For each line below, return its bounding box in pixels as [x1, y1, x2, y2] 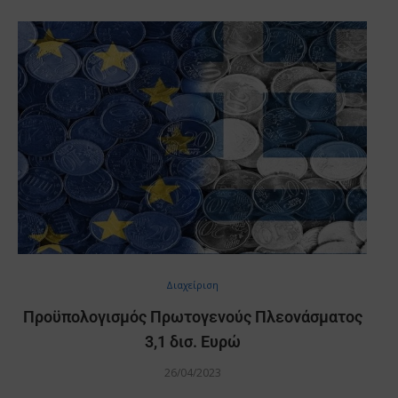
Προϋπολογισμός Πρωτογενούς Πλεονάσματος [22, 306, 362, 326]
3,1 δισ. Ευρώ [144, 331, 241, 351]
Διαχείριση [166, 277, 219, 291]
